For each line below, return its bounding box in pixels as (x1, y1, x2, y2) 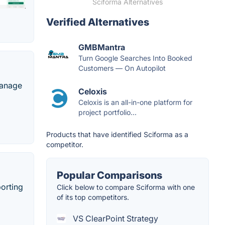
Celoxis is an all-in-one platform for (78, 98, 192, 106)
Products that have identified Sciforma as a (46, 130, 188, 139)
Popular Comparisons (57, 169, 162, 181)
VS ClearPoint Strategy (71, 213, 158, 223)
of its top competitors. (57, 193, 129, 201)
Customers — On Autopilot (78, 64, 166, 72)
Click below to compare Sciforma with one (57, 183, 195, 191)
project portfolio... (78, 108, 137, 117)
